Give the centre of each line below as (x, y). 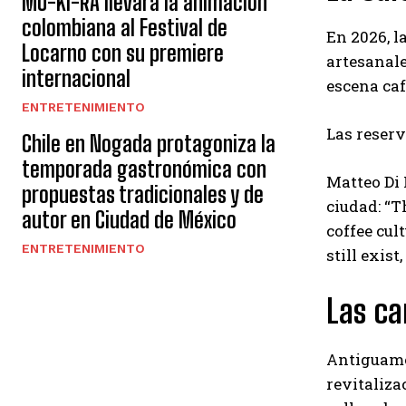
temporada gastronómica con (144, 169)
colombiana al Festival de (125, 28)
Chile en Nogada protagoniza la (149, 144)
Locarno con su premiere (123, 53)
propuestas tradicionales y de (143, 194)
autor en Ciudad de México (129, 220)
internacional (76, 78)
